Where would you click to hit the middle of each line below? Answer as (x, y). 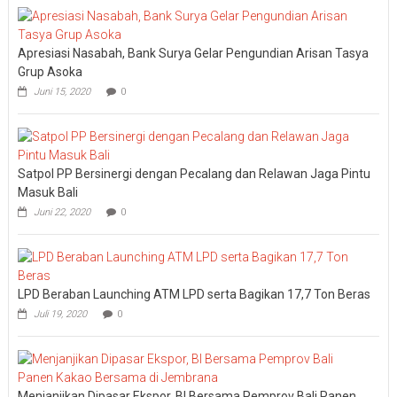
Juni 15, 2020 (62, 91)
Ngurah (370, 80)
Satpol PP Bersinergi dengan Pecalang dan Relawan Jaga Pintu (194, 173)
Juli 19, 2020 (60, 314)
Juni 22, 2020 (62, 212)
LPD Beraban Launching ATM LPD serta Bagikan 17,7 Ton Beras (194, 294)
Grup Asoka (50, 71)
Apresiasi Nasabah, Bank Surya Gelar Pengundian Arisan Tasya (193, 53)
